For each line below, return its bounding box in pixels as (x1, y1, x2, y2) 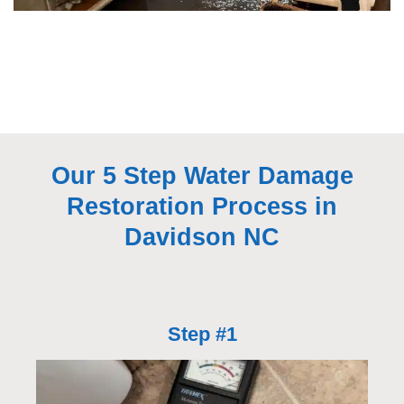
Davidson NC (124, 223, 280, 251)
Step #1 (167, 323, 237, 346)
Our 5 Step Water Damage (50, 161, 353, 189)
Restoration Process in (67, 192, 337, 220)
